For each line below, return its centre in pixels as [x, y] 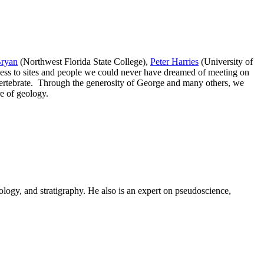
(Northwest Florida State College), [84, 61]
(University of [226, 61]
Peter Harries [174, 61]
